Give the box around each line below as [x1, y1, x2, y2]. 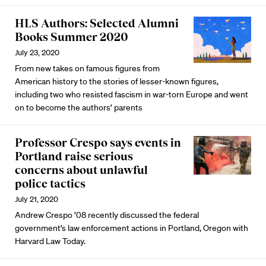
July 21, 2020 [15, 194, 58, 204]
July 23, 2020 [15, 47, 59, 58]
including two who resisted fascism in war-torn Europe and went [15, 89, 248, 100]
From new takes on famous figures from [15, 63, 160, 74]
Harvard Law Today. [15, 236, 85, 246]
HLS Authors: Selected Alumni [15, 17, 179, 30]
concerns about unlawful [15, 163, 148, 176]
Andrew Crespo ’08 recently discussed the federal [15, 210, 199, 220]
